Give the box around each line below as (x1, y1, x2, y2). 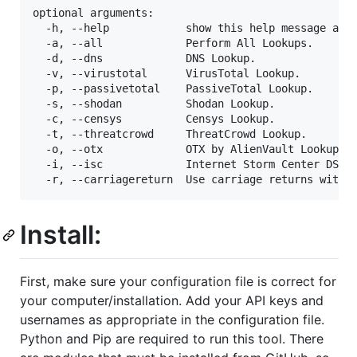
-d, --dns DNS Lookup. (33, 51, 256, 65)
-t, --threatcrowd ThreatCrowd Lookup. (33, 127, 307, 140)
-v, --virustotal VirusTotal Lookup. (33, 66, 300, 80)
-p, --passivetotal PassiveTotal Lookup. (33, 81, 313, 95)
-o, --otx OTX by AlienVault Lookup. (33, 142, 345, 155)
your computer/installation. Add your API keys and (20, 292, 324, 309)
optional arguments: (33, 6, 154, 19)
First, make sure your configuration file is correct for (20, 273, 336, 290)
